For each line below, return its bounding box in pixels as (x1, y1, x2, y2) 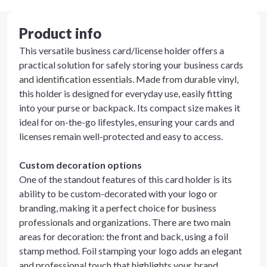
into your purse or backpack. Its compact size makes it (19, 102, 240, 113)
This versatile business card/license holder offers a (19, 45, 224, 56)
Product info (19, 24, 101, 42)
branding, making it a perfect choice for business (19, 202, 216, 213)
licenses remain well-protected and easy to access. (19, 131, 223, 142)
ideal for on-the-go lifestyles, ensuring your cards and (19, 116, 234, 128)
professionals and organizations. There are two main (19, 216, 231, 228)
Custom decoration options (19, 159, 142, 170)
